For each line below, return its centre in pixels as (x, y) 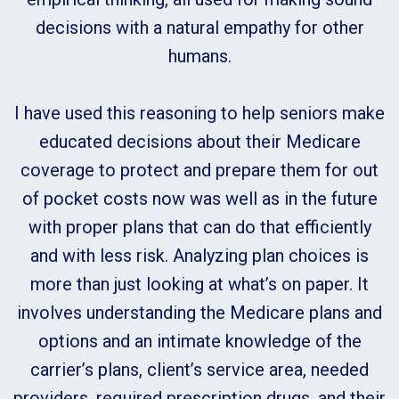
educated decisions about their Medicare (199, 142)
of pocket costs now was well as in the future (199, 199)
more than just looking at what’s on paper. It (199, 285)
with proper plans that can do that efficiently (199, 228)
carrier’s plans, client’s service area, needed (199, 370)
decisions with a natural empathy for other (199, 28)
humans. (199, 57)
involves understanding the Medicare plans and (199, 313)
